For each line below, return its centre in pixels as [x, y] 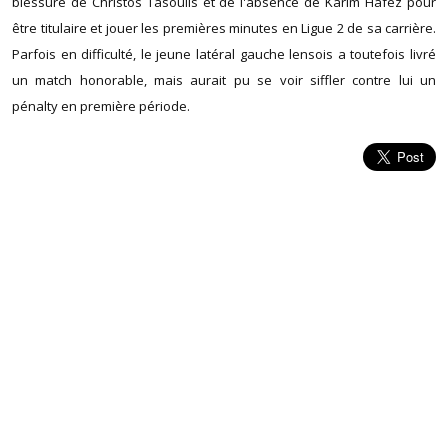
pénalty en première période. [101, 105]
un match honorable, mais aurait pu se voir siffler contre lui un [224, 79]
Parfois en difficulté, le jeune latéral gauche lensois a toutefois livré [224, 53]
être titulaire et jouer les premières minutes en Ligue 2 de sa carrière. [224, 27]
